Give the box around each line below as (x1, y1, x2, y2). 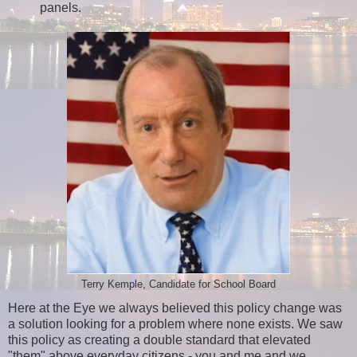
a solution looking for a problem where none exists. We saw (8, 316, 343, 331)
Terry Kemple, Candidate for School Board (81, 279, 276, 291)
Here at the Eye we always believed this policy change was (8, 300, 342, 315)
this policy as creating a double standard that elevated (8, 332, 311, 347)
